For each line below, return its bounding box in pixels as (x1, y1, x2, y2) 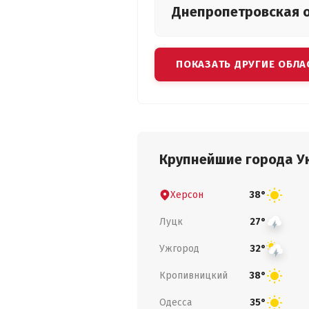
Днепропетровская (172, 3, 303, 20)
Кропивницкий (159, 269, 228, 281)
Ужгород (159, 242, 199, 255)
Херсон (170, 188, 203, 201)
